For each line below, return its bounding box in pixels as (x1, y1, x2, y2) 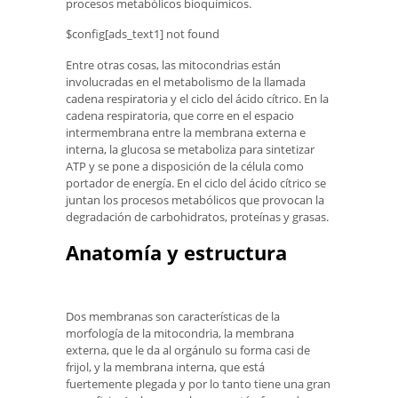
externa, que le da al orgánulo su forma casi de (66, 341, 310, 358)
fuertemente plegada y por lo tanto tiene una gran (66, 375, 330, 392)
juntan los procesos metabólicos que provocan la (66, 192, 324, 209)
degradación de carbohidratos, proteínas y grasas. (66, 209, 329, 226)
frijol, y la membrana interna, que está (66, 358, 265, 375)
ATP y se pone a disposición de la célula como (66, 158, 304, 175)
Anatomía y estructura (66, 239, 287, 267)
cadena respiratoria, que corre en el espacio (66, 107, 294, 124)
